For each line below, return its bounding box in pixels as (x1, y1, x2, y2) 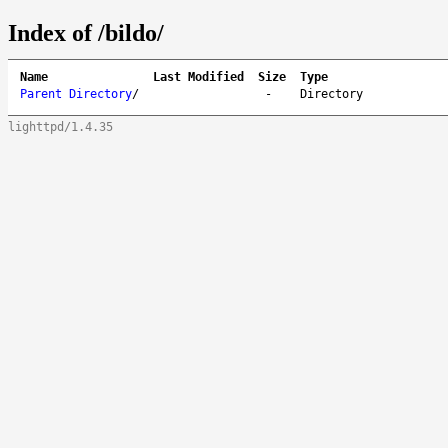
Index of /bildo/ (8, 19, 164, 46)
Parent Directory (20, 86, 132, 101)
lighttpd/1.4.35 (8, 119, 113, 134)
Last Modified (153, 69, 244, 84)
